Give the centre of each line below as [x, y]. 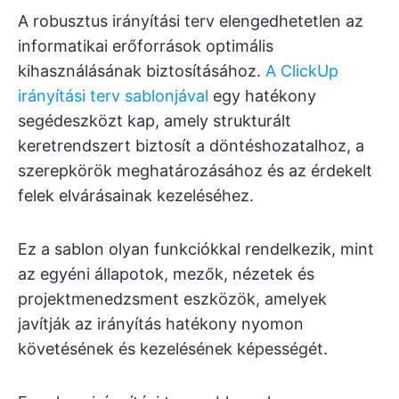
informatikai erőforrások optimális [146, 45]
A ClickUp [302, 70]
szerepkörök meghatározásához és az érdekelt [195, 170]
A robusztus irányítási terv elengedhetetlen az [191, 20]
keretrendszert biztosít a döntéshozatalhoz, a [191, 145]
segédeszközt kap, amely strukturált [155, 120]
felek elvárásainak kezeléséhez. [136, 195]
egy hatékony [262, 95]
